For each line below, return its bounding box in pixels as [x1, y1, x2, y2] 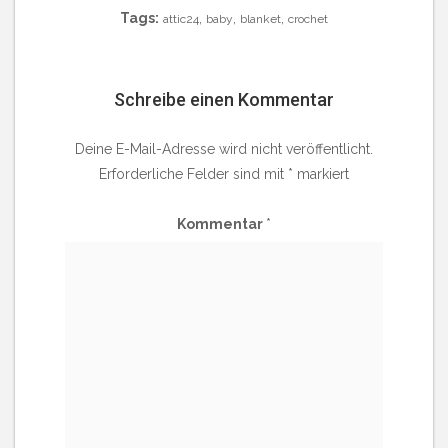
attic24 [163, 11, 199, 26]
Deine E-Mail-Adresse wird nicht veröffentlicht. [75, 140, 373, 157]
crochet [288, 11, 328, 26]
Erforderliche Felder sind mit [99, 165, 288, 182]
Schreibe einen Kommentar [114, 88, 334, 110]
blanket [240, 11, 281, 26]
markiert [293, 165, 349, 182]
